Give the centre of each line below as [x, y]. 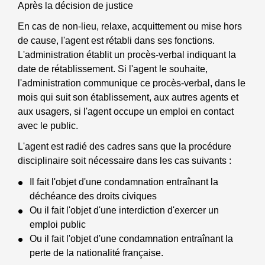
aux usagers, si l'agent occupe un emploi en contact [126, 112]
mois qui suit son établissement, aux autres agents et [128, 98]
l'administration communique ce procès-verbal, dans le [132, 83]
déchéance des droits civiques [93, 196]
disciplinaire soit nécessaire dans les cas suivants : [125, 161]
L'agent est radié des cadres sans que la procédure [125, 147]
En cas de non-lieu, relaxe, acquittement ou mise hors [130, 27]
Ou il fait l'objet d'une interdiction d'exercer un [124, 210]
